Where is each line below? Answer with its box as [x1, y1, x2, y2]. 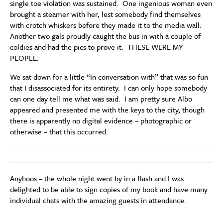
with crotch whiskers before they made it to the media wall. [10, 19, 204, 31]
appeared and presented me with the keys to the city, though [10, 104, 205, 115]
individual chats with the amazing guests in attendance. [10, 195, 186, 206]
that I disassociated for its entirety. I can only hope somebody [10, 82, 207, 94]
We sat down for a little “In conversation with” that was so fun [10, 71, 208, 83]
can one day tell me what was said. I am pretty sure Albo [10, 93, 192, 105]
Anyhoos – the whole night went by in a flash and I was [10, 173, 184, 184]
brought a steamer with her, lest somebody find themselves [10, 8, 201, 20]
